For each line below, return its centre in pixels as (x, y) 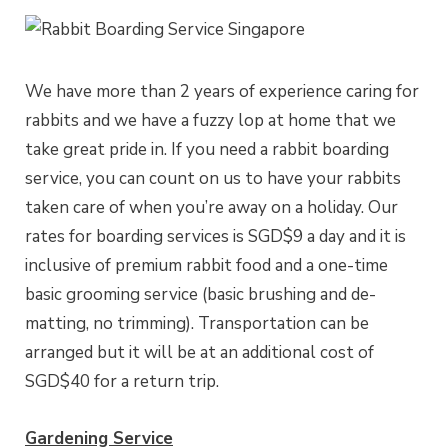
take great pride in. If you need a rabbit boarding (207, 150)
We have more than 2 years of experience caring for (222, 92)
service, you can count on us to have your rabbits (213, 179)
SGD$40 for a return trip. (122, 382)
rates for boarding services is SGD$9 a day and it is (215, 237)
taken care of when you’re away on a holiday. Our (211, 208)
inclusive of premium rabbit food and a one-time (206, 266)
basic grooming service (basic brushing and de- (200, 295)
